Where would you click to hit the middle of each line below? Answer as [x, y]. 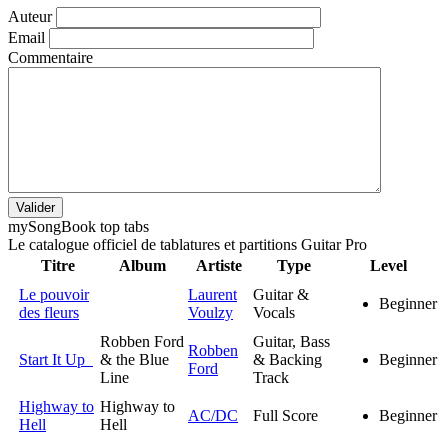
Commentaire [50, 57]
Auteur [30, 16]
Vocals [274, 312]
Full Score [285, 415]
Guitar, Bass [291, 341]
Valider [35, 207]
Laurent [212, 294]
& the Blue [134, 359]
